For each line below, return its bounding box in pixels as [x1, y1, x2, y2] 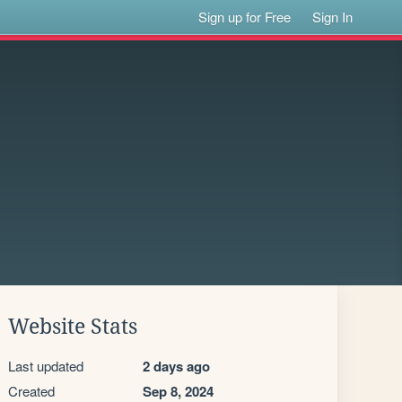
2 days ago [143, 356, 210, 376]
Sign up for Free [198, 7, 292, 26]
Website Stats [8, 315, 137, 338]
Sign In [312, 7, 354, 26]
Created [8, 381, 55, 400]
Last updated [8, 356, 83, 375]
